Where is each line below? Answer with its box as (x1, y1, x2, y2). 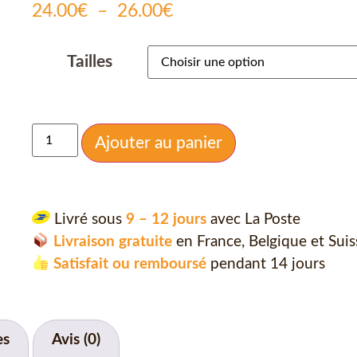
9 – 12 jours (125, 212, 210, 228)
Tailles (66, 53, 112, 70)
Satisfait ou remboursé (53, 257, 206, 273)
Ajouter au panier (95, 134, 223, 151)
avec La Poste (210, 212, 300, 228)
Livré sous (49, 212, 126, 228)
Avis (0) (52, 331, 101, 347)
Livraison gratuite (49, 234, 172, 250)
